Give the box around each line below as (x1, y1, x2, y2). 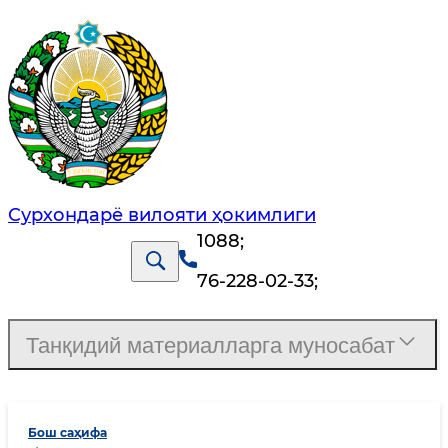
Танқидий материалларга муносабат (26, 333, 395, 359)
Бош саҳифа (28, 425, 107, 441)
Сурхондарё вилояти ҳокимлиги (8, 204, 316, 227)
